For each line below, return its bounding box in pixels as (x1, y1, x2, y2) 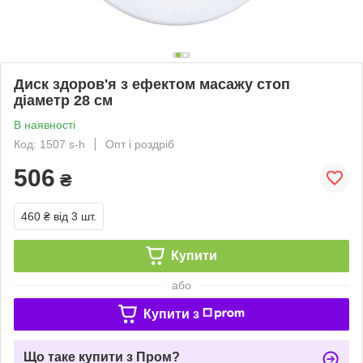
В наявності (14, 117, 75, 131)
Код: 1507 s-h (14, 137, 85, 151)
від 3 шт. (53, 209, 96, 223)
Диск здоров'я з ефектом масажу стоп (14, 75, 290, 92)
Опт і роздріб (105, 137, 174, 151)
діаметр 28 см (14, 92, 113, 109)
